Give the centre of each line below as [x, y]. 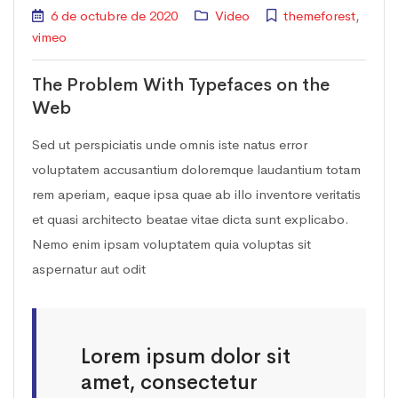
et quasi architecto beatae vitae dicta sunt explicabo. [191, 219]
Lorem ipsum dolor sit [186, 357]
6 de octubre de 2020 [114, 16]
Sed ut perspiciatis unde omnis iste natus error [170, 145]
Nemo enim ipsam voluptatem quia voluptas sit [171, 244]
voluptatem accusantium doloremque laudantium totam [196, 170]
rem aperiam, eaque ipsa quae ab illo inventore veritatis [196, 195]
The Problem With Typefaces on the [181, 85]
